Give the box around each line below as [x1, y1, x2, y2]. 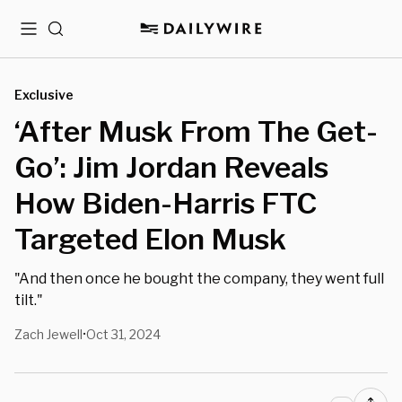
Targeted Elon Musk [14, 222, 286, 257]
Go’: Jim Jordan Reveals [14, 150, 328, 185]
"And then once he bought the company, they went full [14, 270, 384, 287]
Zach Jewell [14, 327, 83, 342]
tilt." [14, 292, 43, 309]
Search [47, 28, 92, 43]
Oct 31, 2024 [86, 327, 161, 342]
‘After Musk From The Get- [14, 114, 378, 149]
